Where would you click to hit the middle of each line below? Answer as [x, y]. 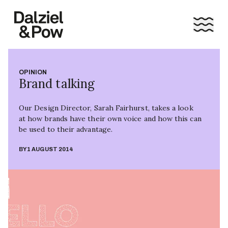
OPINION [33, 72]
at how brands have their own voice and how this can [110, 119]
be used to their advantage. [66, 129]
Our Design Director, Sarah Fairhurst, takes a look [106, 108]
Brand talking [57, 84]
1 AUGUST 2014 [50, 149]
